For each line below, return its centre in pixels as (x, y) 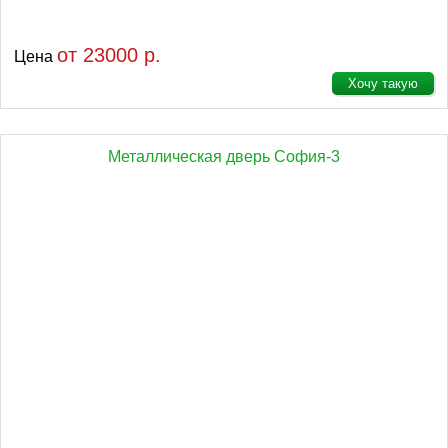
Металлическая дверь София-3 (224, 156)
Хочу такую (383, 83)
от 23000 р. (109, 55)
